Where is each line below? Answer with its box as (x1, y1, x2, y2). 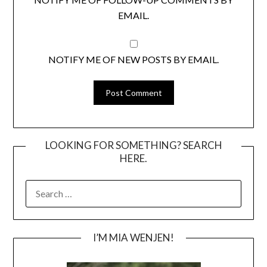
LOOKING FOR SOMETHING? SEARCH (45, 139, 222, 152)
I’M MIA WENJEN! (93, 231, 174, 244)
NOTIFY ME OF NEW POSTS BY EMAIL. (48, 53, 219, 65)
